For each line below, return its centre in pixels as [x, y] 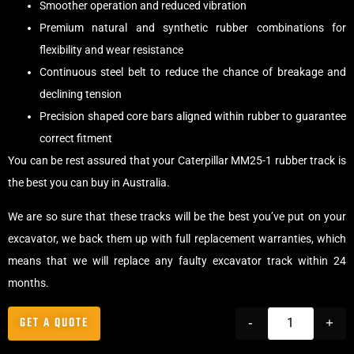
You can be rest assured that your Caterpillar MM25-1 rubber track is [177, 161]
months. [28, 282]
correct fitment [76, 139]
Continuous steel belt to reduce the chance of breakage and [193, 72]
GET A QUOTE [54, 324]
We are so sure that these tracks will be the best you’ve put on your [177, 216]
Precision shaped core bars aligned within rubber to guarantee [193, 117]
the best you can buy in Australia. [89, 183]
